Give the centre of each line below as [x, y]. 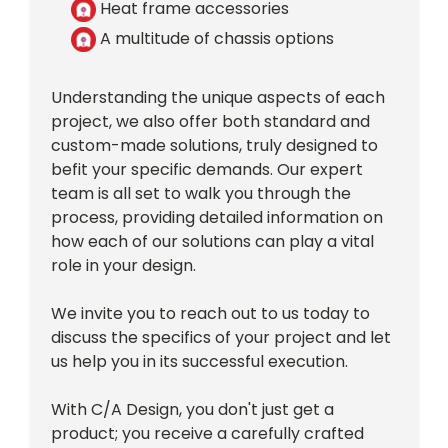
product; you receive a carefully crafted [207, 434]
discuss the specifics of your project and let [220, 338]
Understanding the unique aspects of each [217, 98]
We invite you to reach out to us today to [210, 314]
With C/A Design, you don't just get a [192, 410]
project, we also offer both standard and [210, 122]
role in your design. [123, 266]
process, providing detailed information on [216, 218]
